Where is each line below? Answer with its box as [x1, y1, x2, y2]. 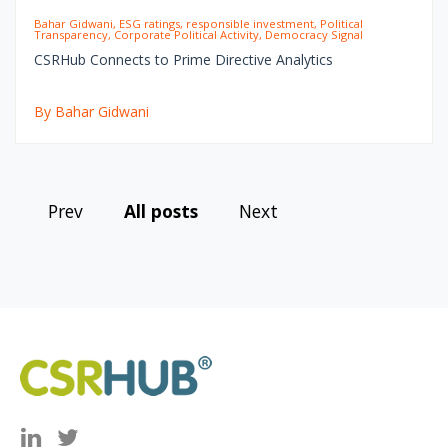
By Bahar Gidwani [33, 101, 149, 121]
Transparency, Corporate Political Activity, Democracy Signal [33, 26, 363, 42]
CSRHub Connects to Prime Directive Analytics [33, 49, 333, 69]
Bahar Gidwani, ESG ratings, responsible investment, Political [33, 15, 363, 31]
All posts [124, 198, 198, 223]
